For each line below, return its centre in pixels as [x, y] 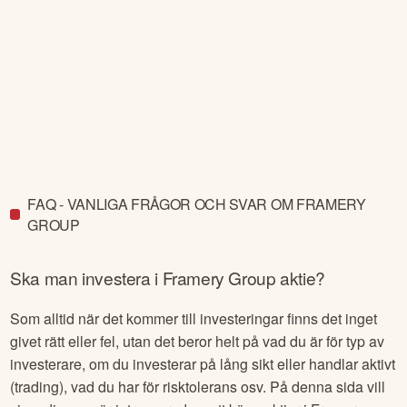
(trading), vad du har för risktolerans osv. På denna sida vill [198, 387]
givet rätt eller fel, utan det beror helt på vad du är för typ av [198, 342]
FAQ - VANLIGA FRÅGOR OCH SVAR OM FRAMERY [197, 203]
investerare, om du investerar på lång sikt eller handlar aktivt [203, 364]
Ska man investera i [86, 278]
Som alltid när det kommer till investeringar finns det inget [194, 319]
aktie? [300, 278]
